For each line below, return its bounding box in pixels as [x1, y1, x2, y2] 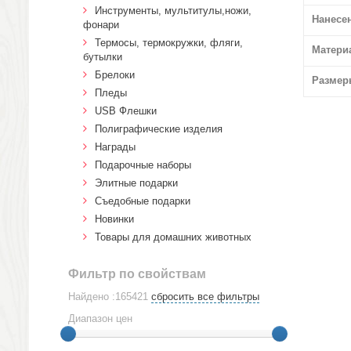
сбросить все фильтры [151, 291, 259, 302]
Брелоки [95, 69, 135, 81]
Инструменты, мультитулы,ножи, [95, 5, 251, 16]
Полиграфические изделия [95, 123, 223, 135]
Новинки [95, 213, 134, 225]
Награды [95, 141, 136, 153]
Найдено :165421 [68, 291, 148, 302]
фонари [83, 19, 119, 31]
